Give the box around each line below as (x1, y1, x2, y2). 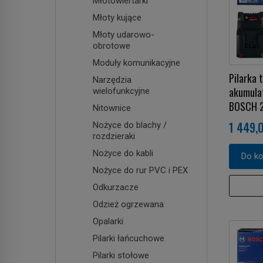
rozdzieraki (93, 130, 135, 141)
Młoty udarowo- (93, 29, 154, 40)
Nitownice (93, 102, 131, 113)
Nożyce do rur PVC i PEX (93, 164, 188, 176)
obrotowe (93, 40, 130, 51)
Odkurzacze (93, 181, 139, 193)
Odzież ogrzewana (93, 198, 164, 210)
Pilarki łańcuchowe (93, 232, 164, 244)
